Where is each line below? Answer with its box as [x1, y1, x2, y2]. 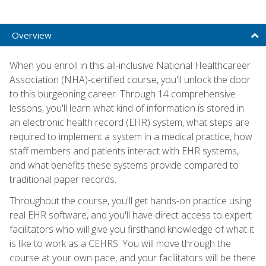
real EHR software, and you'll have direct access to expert [9, 208, 252, 221]
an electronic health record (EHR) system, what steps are [9, 115, 249, 129]
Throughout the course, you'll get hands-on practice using [9, 194, 251, 207]
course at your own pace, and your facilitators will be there [9, 251, 256, 264]
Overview [12, 28, 52, 41]
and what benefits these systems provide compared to [9, 158, 239, 172]
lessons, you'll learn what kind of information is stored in [9, 101, 244, 115]
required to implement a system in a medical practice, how [9, 129, 252, 143]
